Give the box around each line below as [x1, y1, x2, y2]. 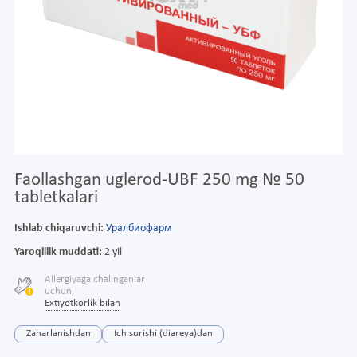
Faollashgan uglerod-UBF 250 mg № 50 [14, 171, 304, 190]
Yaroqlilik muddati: [14, 246, 102, 259]
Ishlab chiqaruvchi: [14, 222, 104, 234]
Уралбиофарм [106, 222, 171, 234]
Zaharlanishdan [25, 328, 91, 339]
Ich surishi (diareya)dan [113, 328, 213, 339]
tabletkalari [14, 188, 98, 207]
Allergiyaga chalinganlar [44, 275, 145, 285]
